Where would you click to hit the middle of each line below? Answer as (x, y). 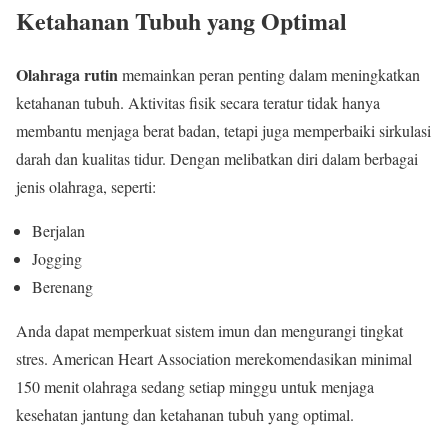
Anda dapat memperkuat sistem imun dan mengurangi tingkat (209, 331)
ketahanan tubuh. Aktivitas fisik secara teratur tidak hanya (198, 103)
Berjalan (58, 231)
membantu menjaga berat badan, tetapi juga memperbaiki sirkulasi (223, 131)
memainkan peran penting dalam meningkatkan (269, 75)
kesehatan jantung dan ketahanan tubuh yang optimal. (185, 415)
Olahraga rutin (67, 75)
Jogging (57, 259)
